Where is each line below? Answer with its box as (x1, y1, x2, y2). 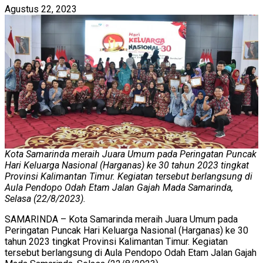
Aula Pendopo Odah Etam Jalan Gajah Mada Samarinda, (5, 181, 233, 193)
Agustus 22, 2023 (5, 3, 77, 15)
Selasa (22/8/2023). (5, 193, 86, 204)
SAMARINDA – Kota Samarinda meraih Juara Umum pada (5, 213, 238, 225)
